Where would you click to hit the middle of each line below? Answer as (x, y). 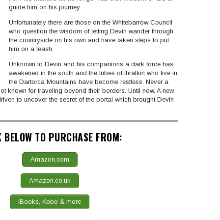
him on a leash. (31, 49)
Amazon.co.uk (50, 180)
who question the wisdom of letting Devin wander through (91, 31)
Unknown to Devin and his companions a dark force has (91, 64)
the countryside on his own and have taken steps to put (89, 40)
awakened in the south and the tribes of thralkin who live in (93, 73)
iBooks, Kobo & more (50, 201)
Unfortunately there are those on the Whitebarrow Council (90, 22)
